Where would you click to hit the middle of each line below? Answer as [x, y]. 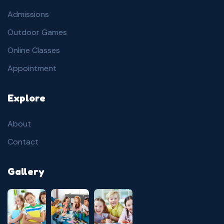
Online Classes [34, 50]
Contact [23, 142]
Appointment [32, 68]
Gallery [26, 171]
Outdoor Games [37, 32]
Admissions [28, 14]
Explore [26, 98]
